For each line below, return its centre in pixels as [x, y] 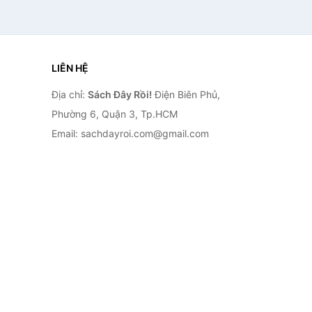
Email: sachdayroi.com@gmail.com [130, 133]
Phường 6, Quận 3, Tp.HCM [114, 114]
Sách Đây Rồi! [119, 94]
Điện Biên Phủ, [186, 94]
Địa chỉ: [69, 94]
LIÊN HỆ [70, 68]
